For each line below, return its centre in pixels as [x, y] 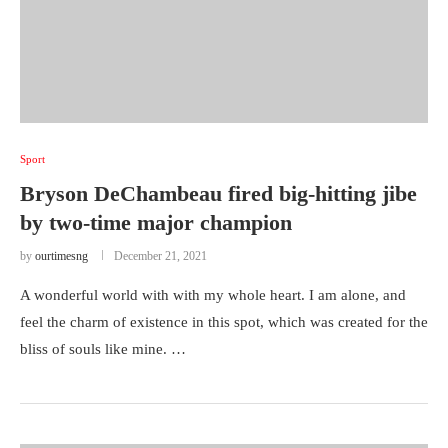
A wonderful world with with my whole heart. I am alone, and [213, 295]
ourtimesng [61, 256]
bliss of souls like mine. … [103, 349]
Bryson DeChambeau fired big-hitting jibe [218, 193]
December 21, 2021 [160, 256]
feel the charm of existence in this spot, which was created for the [224, 322]
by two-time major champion [156, 222]
